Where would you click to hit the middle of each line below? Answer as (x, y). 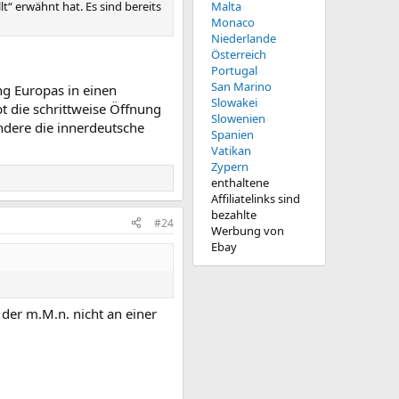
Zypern (230, 167)
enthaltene (240, 183)
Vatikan (231, 151)
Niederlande (244, 38)
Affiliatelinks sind (256, 199)
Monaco (233, 22)
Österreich (239, 54)
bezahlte (234, 215)
